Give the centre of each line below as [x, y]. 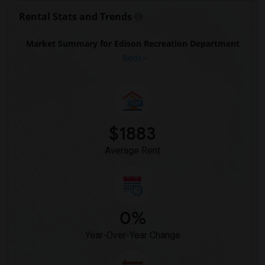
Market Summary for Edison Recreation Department [132, 43]
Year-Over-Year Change [132, 235]
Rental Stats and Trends [75, 17]
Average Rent [132, 151]
